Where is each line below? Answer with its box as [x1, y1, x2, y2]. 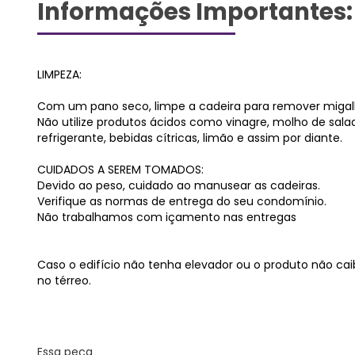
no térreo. [37, 273, 91, 288]
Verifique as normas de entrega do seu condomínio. [37, 193, 326, 209]
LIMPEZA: [37, 67, 82, 82]
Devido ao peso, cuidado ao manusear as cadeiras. [37, 177, 320, 193]
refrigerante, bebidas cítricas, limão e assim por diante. [37, 130, 342, 146]
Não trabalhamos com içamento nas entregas [37, 209, 296, 225]
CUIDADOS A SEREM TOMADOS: [37, 162, 204, 177]
